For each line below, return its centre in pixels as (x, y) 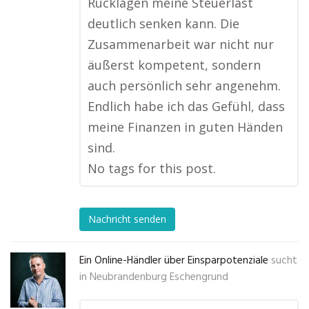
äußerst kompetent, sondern (174, 65)
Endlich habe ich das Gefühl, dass (186, 106)
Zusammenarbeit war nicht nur (181, 44)
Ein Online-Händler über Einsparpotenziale (174, 261)
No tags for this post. (152, 168)
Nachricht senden (127, 219)
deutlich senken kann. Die (163, 23)
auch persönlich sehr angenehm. (184, 86)
